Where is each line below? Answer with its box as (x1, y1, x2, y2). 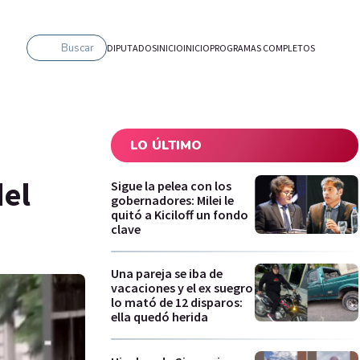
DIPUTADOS (107, 41, 157, 54)
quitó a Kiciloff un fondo (111, 206, 248, 223)
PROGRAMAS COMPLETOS (210, 41, 315, 54)
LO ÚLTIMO (130, 137, 202, 154)
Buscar (61, 40, 94, 55)
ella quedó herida (111, 309, 208, 325)
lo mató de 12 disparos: (111, 294, 243, 311)
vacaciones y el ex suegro (111, 280, 253, 297)
